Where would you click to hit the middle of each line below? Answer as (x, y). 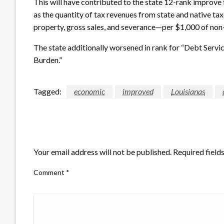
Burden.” (48, 59)
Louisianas (188, 91)
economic (89, 91)
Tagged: (47, 91)
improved (138, 91)
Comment (50, 172)
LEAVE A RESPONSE (74, 134)
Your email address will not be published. (102, 151)
